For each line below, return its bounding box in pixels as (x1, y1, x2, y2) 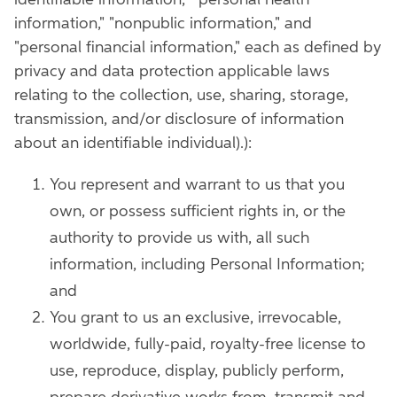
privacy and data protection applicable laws (14, 64, 330, 80)
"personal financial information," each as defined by (14, 40, 381, 56)
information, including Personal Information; (50, 257, 365, 273)
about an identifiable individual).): (14, 136, 252, 152)
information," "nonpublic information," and (14, 16, 312, 32)
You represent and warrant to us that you (50, 177, 345, 193)
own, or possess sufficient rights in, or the (50, 204, 346, 220)
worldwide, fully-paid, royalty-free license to (50, 337, 366, 353)
